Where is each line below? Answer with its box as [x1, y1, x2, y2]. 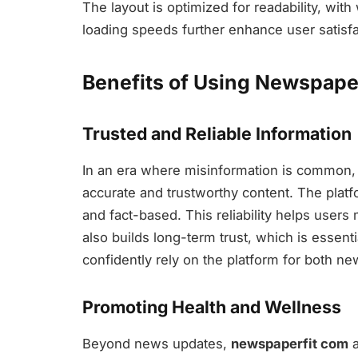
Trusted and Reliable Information [82, 122, 352, 144]
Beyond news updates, [82, 335, 231, 352]
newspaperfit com [231, 335, 348, 352]
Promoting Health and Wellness [82, 296, 341, 317]
